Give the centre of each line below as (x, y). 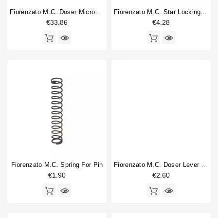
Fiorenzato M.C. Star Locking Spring (204, 12)
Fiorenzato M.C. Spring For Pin (57, 165)
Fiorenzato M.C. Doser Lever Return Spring (204, 165)
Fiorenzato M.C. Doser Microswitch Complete (98, 12)
